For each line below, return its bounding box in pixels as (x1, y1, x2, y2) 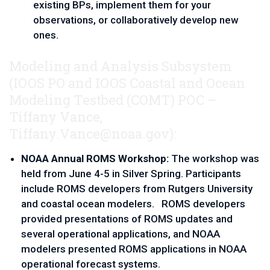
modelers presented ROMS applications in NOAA (21, 243, 246, 255)
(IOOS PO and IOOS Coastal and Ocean (9, 74, 245, 92)
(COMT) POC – (127, 91, 217, 108)
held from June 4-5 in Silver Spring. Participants (21, 168, 241, 180)
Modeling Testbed (9, 91, 127, 108)
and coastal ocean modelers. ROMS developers (21, 198, 245, 210)
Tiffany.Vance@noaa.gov (9, 125, 169, 142)
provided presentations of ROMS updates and (21, 213, 233, 225)
